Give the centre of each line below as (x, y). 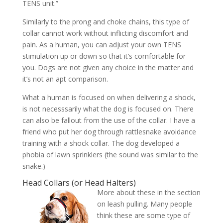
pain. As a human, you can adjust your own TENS (102, 45)
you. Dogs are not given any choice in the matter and (108, 68)
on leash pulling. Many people (144, 204)
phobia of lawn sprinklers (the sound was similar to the (110, 155)
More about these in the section (149, 193)
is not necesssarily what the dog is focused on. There (108, 109)
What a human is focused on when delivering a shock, (109, 98)
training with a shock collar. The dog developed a (101, 143)
